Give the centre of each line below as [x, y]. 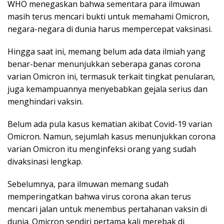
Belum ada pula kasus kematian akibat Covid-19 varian [110, 124]
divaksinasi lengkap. [45, 162]
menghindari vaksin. [45, 102]
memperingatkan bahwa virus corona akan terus [99, 197]
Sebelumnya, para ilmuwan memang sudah [88, 184]
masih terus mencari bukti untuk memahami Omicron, [108, 17]
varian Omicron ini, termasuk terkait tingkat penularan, [111, 77]
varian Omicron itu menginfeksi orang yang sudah [102, 149]
